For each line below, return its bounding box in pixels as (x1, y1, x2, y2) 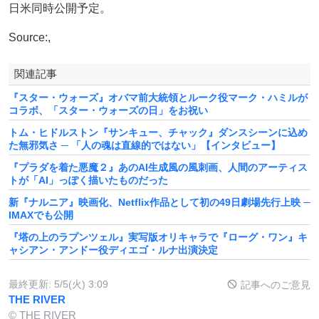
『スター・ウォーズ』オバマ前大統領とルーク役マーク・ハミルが (9, 91, 308, 103)
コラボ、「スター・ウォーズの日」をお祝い (9, 104, 208, 116)
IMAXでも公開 (9, 209, 73, 221)
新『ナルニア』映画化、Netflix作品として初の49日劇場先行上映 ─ (9, 196, 310, 208)
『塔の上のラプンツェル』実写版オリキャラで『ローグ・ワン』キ (9, 231, 308, 243)
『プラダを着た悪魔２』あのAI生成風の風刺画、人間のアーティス (9, 161, 308, 173)
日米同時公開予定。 (9, 1, 111, 14)
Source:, (9, 31, 51, 43)
